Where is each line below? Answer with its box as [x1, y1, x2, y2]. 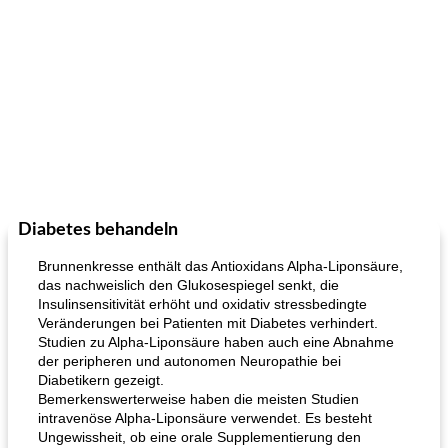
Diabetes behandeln [18, 221, 178, 239]
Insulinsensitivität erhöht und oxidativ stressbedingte [38, 296, 367, 312]
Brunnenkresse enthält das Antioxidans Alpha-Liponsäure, [38, 258, 403, 274]
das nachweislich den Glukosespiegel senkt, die [38, 277, 339, 293]
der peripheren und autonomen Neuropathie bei [38, 353, 341, 369]
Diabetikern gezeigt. [38, 372, 164, 388]
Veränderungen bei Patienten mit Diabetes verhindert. [38, 315, 378, 331]
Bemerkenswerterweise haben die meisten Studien [38, 391, 359, 407]
